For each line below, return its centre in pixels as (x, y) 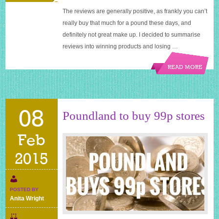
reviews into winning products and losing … (120, 47)
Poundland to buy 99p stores (134, 116)
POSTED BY (24, 190)
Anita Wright (27, 199)
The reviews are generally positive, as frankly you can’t (135, 11)
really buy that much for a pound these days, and (127, 23)
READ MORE (185, 68)
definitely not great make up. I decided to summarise (132, 35)
